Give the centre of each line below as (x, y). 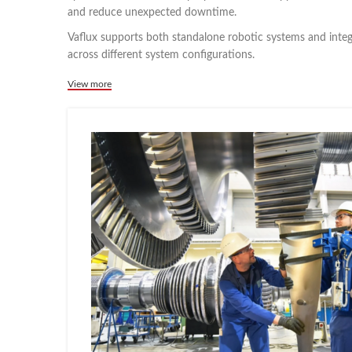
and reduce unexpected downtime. (152, 13)
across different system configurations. (161, 55)
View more (90, 84)
